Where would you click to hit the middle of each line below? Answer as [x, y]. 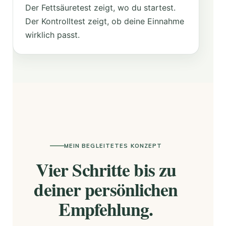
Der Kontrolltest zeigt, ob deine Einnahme [105, 21]
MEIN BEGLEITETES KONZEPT [113, 146]
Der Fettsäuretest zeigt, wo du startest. [100, 7]
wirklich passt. [52, 35]
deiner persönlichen [106, 189]
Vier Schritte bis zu [106, 169]
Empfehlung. [106, 209]
